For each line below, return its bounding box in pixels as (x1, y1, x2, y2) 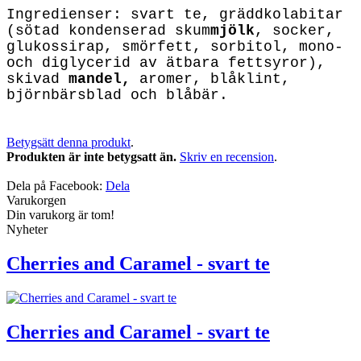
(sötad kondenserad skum (6, 22, 210, 39)
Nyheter (6, 222, 48, 236)
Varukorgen (6, 193, 66, 207)
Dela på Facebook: (6, 178, 106, 193)
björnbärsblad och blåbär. (6, 86, 228, 103)
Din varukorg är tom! (6, 207, 114, 222)
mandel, (68, 70, 139, 87)
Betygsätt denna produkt (6, 135, 131, 149)
